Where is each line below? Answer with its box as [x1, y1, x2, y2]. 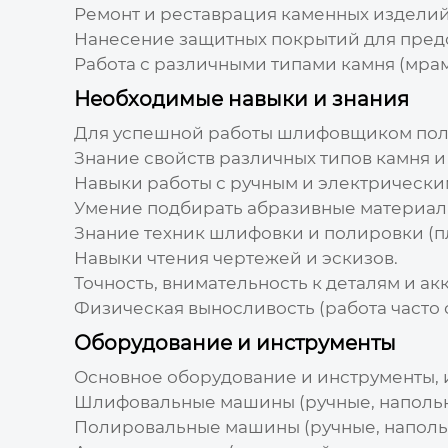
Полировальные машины [73, 416, 300, 437]
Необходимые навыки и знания [73, 86, 409, 111]
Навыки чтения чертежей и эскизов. [73, 247, 398, 268]
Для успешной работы [73, 122, 277, 143]
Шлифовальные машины [73, 391, 295, 412]
